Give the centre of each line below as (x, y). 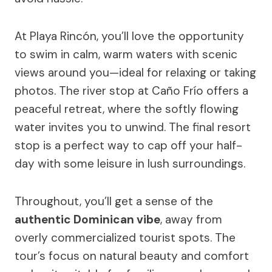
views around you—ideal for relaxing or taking (135, 73)
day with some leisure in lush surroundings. (130, 164)
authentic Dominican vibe (87, 220)
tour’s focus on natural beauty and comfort (132, 256)
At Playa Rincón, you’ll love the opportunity (129, 36)
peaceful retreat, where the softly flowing (127, 109)
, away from (191, 220)
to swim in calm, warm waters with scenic (126, 55)
